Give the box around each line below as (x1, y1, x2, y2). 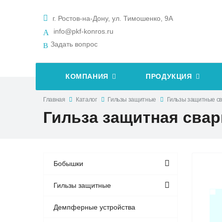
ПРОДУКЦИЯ (146, 73, 192, 81)
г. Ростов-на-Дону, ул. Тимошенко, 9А (51, 14, 173, 23)
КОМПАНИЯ (65, 73, 109, 81)
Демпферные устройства (54, 203, 136, 211)
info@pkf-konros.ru (54, 27, 113, 36)
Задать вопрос (51, 40, 98, 49)
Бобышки (54, 160, 84, 168)
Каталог (76, 96, 97, 103)
